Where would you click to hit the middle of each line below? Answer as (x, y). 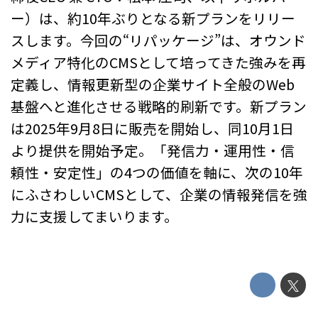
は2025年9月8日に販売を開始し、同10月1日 (152, 128)
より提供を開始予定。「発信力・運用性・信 (153, 150)
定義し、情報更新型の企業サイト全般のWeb (153, 84)
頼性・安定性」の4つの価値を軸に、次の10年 (157, 172)
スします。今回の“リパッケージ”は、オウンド (158, 40)
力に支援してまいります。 (94, 216)
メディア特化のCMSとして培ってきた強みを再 (158, 62)
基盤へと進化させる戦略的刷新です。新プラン (159, 106)
